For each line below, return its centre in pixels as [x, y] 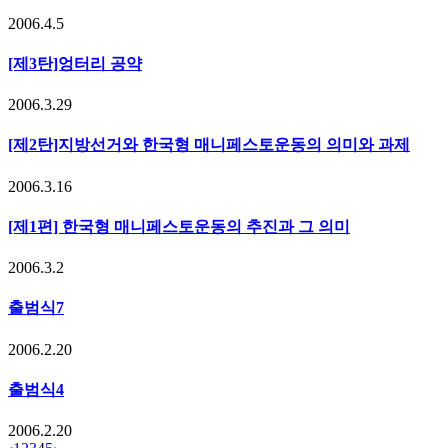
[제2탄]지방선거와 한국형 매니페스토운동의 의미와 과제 [209, 145]
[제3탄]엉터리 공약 [75, 63]
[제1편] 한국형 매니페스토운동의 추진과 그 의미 [179, 226]
